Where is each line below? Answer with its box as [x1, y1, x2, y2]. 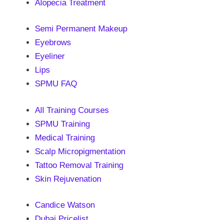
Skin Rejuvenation [35, 174, 101, 184]
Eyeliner [35, 52, 65, 61]
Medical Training [35, 133, 95, 142]
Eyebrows [35, 38, 71, 47]
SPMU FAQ [35, 79, 77, 88]
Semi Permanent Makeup [35, 24, 127, 33]
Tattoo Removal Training [35, 160, 123, 170]
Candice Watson [35, 200, 95, 210]
